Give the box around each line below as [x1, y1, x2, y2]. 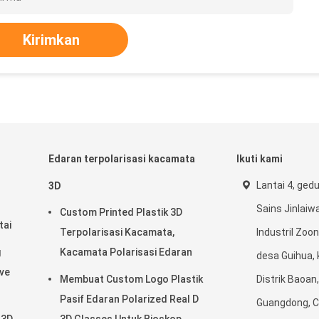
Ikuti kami [236, 153, 283, 164]
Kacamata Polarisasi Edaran [60, 246, 192, 258]
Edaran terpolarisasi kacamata [48, 153, 195, 164]
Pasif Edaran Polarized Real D [60, 293, 199, 305]
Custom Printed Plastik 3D [60, 206, 182, 218]
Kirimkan [23, 31, 80, 48]
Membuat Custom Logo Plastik [60, 273, 203, 285]
